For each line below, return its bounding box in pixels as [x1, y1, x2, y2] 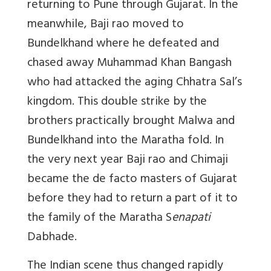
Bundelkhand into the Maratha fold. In [27, 129, 224, 152]
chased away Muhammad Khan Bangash [27, 52, 232, 75]
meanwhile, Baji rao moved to [27, 13, 184, 36]
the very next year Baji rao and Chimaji [27, 149, 228, 172]
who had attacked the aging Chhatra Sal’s [27, 71, 242, 94]
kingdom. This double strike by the [27, 91, 207, 114]
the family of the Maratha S [27, 207, 172, 230]
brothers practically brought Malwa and [27, 110, 235, 133]
